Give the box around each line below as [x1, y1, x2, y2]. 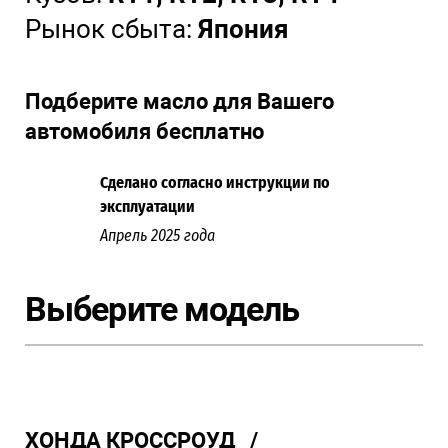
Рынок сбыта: [25, 14, 192, 45]
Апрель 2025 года [100, 225, 215, 245]
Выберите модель [25, 289, 300, 330]
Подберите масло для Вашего [25, 89, 334, 115]
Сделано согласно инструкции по [100, 172, 330, 192]
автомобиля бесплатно [25, 119, 264, 145]
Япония [192, 14, 289, 45]
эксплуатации [100, 196, 195, 216]
